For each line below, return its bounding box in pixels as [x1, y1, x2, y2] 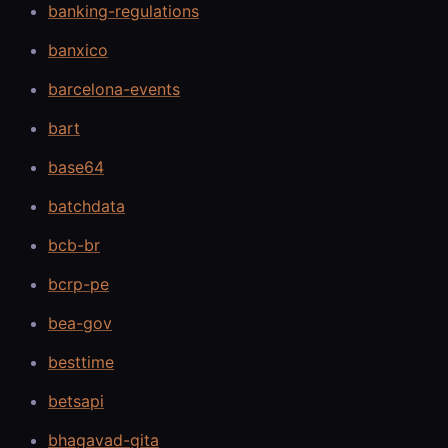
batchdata [48, 195, 125, 216]
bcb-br [48, 234, 100, 255]
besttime [48, 351, 114, 372]
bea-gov [48, 312, 112, 333]
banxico [48, 39, 108, 60]
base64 [48, 156, 104, 177]
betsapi [48, 390, 104, 411]
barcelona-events [48, 78, 180, 99]
